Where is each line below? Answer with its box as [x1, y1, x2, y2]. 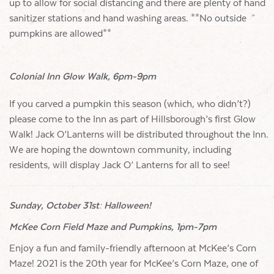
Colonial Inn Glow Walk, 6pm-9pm [9, 71, 156, 82]
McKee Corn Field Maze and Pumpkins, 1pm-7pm [9, 221, 217, 232]
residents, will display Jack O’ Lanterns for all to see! [9, 160, 230, 171]
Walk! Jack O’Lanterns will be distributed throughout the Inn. [9, 129, 268, 140]
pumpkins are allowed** [9, 28, 111, 39]
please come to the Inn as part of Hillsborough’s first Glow [9, 114, 256, 125]
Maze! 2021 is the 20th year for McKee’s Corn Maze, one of [9, 258, 258, 269]
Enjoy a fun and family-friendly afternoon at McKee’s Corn [9, 243, 256, 254]
